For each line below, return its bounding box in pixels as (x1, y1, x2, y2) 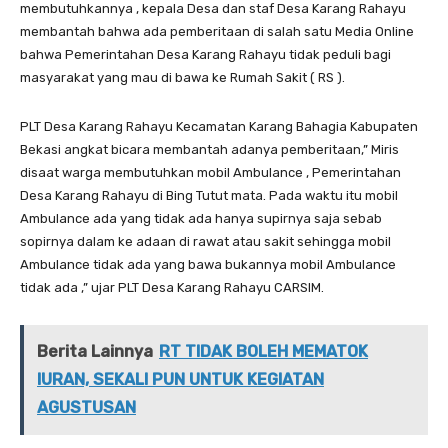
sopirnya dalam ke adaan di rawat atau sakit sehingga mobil (20, 233, 391, 249)
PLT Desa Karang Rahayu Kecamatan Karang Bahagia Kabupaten (20, 118, 418, 134)
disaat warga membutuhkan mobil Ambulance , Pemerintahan (20, 164, 401, 180)
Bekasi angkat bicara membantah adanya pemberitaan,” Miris (20, 141, 399, 157)
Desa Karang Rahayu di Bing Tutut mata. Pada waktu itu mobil (20, 187, 398, 203)
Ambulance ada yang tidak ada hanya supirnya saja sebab (20, 210, 382, 226)
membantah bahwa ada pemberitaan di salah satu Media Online (20, 23, 414, 39)
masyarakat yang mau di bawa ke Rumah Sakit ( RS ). (20, 69, 345, 85)
